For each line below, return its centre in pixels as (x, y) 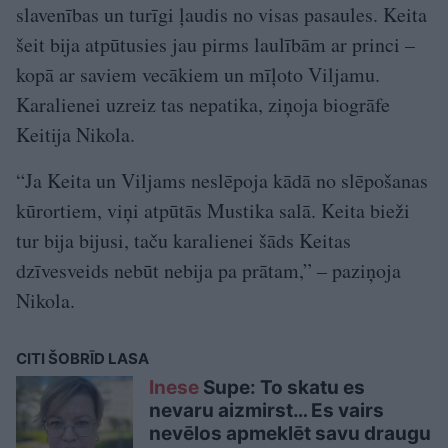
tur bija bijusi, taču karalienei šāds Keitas (183, 240)
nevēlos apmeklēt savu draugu (290, 433)
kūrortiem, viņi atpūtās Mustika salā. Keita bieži (213, 210)
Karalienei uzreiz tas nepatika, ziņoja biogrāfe (203, 104)
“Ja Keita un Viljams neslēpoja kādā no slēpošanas (222, 180)
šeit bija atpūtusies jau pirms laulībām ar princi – (215, 44)
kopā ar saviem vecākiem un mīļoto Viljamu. (198, 74)
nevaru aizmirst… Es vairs (266, 410)
